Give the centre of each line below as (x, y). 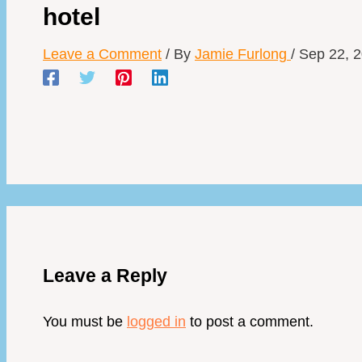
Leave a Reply (105, 275)
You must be (85, 321)
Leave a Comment (102, 54)
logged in (156, 321)
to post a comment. (250, 321)
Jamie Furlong (243, 54)
